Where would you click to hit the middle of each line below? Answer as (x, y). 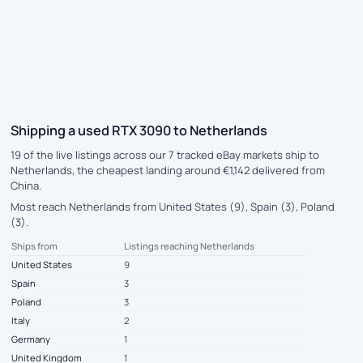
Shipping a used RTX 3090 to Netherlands (139, 131)
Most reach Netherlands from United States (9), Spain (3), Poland (173, 206)
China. (26, 186)
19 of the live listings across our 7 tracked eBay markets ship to (165, 155)
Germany (31, 340)
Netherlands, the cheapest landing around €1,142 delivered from (168, 170)
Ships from (34, 246)
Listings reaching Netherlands (189, 246)
